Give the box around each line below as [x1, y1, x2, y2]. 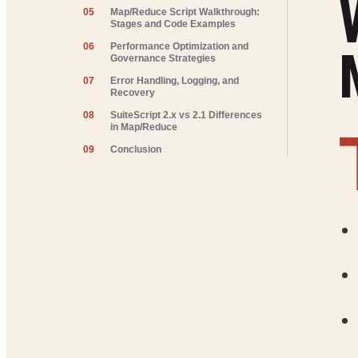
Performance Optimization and [110, 42, 249, 52]
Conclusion [110, 144, 162, 154]
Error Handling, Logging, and [110, 75, 240, 86]
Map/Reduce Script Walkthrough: [110, 7, 261, 18]
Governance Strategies [110, 54, 217, 64]
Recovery [110, 87, 156, 97]
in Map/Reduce [110, 121, 178, 132]
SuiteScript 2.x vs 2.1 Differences [110, 109, 263, 120]
